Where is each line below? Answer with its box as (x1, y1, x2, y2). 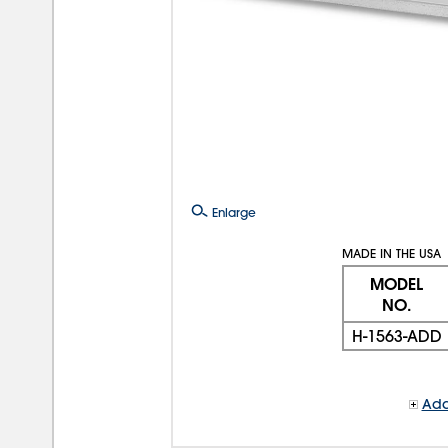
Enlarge (208, 203, 256, 220)
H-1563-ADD (351, 325, 442, 346)
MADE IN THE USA (341, 244, 441, 261)
